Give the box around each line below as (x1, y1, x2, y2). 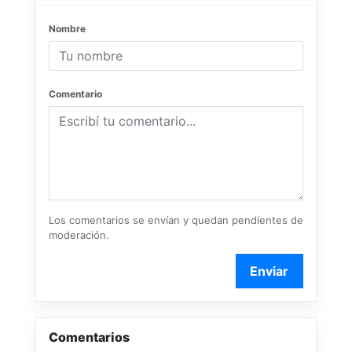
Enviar (250, 262, 289, 279)
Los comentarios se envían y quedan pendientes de (49, 213, 303, 226)
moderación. (49, 228, 109, 241)
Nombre (49, 22, 86, 35)
